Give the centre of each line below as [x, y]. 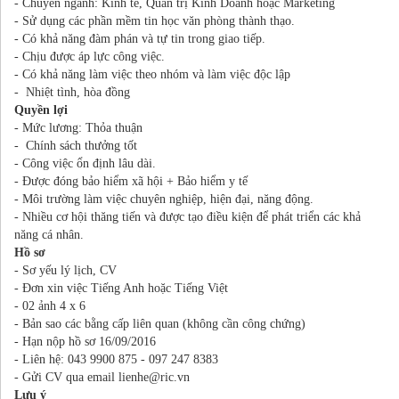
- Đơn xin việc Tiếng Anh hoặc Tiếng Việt [121, 288]
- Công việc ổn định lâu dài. [85, 163]
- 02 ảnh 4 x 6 [50, 305]
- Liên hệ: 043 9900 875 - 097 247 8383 [116, 359]
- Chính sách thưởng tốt [76, 145]
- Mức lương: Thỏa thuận [78, 127]
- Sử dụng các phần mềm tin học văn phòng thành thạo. [155, 20]
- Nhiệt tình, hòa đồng [72, 92]
